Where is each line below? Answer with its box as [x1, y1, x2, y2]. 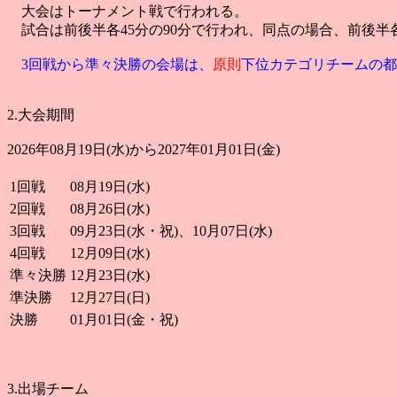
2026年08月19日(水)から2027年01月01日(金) [7, 142, 280, 157]
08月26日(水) [70, 201, 150, 216]
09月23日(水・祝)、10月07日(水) [70, 223, 272, 238]
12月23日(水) [70, 268, 150, 283]
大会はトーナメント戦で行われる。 [7, 4, 248, 19]
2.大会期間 [7, 107, 74, 122]
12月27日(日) [70, 290, 150, 305]
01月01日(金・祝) [70, 312, 178, 327]
